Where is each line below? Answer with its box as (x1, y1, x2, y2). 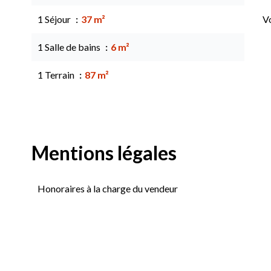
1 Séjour (38, 13, 73, 25)
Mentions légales (31, 141, 177, 165)
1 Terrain (38, 69, 76, 80)
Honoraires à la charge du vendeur (38, 183, 178, 194)
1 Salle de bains (38, 41, 102, 53)
